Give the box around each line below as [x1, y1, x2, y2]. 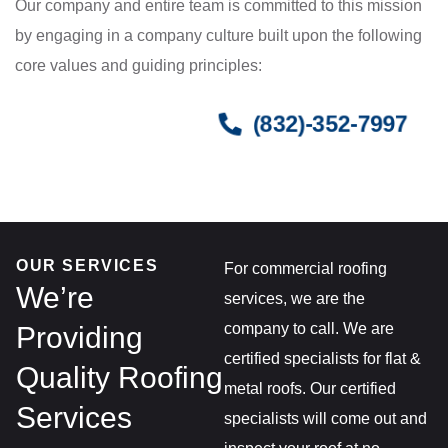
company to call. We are [224, 319, 394, 337]
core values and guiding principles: [15, 56, 262, 74]
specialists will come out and [224, 409, 427, 427]
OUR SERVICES [16, 256, 159, 274]
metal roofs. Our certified [224, 379, 396, 397]
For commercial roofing [224, 259, 387, 277]
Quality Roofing [16, 360, 223, 394]
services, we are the [224, 289, 365, 307]
